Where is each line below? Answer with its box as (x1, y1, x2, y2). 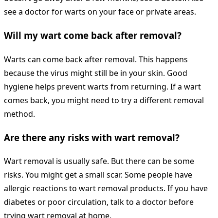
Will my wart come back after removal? (4, 29, 182, 42)
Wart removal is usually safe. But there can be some (4, 156, 194, 167)
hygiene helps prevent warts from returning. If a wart (4, 81, 201, 92)
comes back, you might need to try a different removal (4, 94, 204, 106)
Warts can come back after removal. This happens (4, 54, 188, 65)
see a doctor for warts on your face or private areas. (4, 6, 196, 18)
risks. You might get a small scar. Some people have (4, 169, 192, 181)
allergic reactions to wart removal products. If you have (4, 183, 208, 194)
